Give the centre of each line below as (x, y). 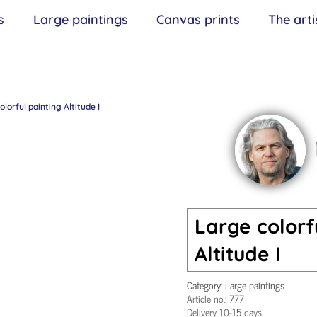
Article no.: (208, 298)
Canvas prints (198, 20)
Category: (206, 284)
